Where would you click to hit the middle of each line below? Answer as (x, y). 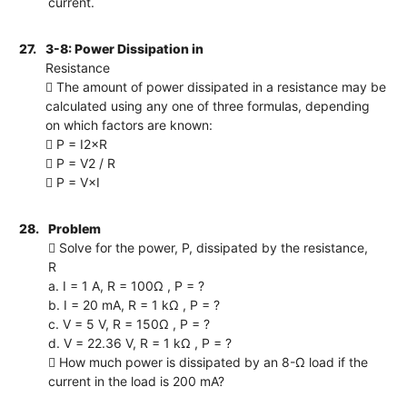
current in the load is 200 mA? (137, 381)
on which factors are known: (129, 124)
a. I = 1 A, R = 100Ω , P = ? (127, 285)
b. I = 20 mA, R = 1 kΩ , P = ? (134, 304)
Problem (75, 228)
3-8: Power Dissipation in (125, 48)
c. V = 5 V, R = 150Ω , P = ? (129, 323)
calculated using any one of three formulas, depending (208, 105)
